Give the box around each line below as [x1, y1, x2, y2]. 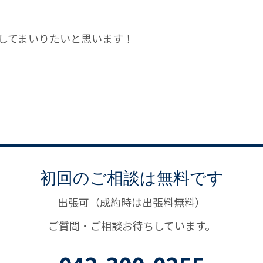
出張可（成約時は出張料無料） [58, 194, 205, 210]
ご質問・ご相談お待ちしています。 [48, 218, 215, 234]
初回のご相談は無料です [39, 166, 224, 189]
